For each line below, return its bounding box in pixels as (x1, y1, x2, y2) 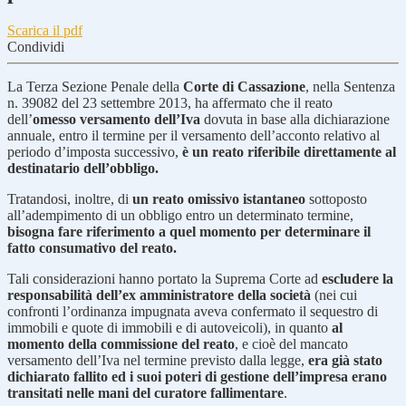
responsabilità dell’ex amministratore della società (7, 286, 311, 303)
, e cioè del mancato (235, 335, 348, 352)
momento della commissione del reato (7, 335, 235, 352)
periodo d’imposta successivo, (7, 143, 182, 159)
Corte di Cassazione (183, 78, 305, 94)
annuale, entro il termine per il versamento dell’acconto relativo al (7, 127, 380, 143)
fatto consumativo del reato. (7, 239, 177, 256)
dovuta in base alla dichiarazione (204, 111, 390, 127)
